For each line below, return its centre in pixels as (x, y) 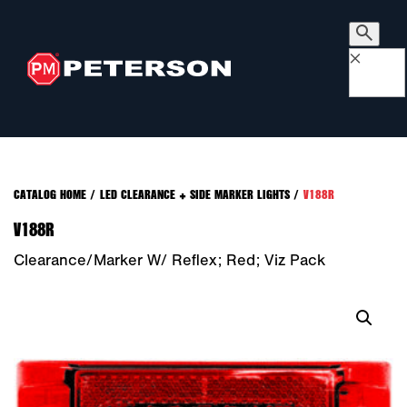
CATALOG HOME (50, 194)
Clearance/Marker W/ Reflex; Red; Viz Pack (169, 260)
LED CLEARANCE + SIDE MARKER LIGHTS (195, 194)
